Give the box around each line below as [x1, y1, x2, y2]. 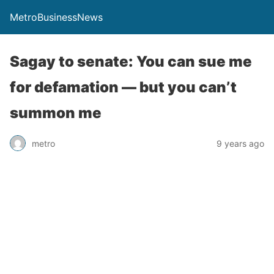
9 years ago [217, 138, 264, 149]
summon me [10, 104, 102, 122]
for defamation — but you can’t [10, 78, 237, 96]
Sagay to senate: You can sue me [10, 53, 252, 70]
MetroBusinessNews [10, 11, 103, 23]
